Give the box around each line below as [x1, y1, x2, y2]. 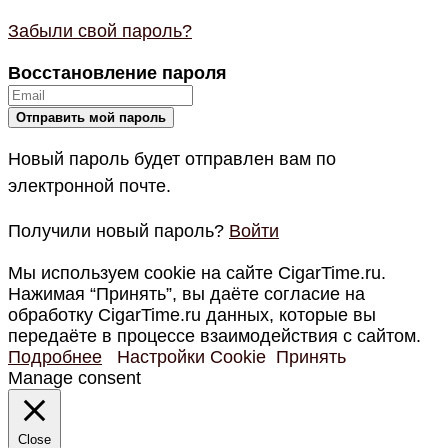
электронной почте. [8, 176, 171, 197]
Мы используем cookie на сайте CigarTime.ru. [8, 263, 386, 284]
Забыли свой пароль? [8, 21, 192, 42]
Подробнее [8, 347, 102, 368]
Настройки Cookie [117, 347, 266, 368]
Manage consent [8, 368, 141, 389]
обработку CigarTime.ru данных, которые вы [8, 305, 376, 326]
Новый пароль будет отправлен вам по [8, 149, 336, 170]
